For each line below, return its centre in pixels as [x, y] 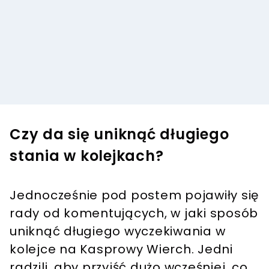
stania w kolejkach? [87, 156]
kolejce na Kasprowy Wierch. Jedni [121, 249]
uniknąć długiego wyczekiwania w [118, 231]
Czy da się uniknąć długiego [119, 134]
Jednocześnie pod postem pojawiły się [134, 195]
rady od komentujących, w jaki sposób [134, 213]
